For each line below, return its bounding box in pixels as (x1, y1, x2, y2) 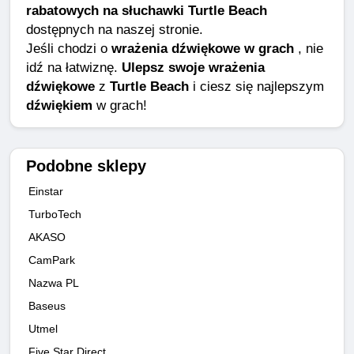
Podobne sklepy (26, 156, 146, 175)
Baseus (28, 299, 66, 312)
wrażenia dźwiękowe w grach (111, 40, 294, 56)
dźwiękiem (26, 96, 92, 113)
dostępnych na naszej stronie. (26, 21, 203, 37)
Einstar (28, 184, 63, 198)
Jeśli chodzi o (26, 40, 111, 56)
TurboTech (28, 207, 81, 220)
